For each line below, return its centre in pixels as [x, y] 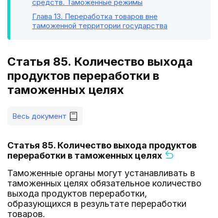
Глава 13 [46, 16]
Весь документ [39, 116]
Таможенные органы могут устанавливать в [101, 173]
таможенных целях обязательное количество [104, 183]
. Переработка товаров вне [109, 16]
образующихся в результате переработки [97, 204]
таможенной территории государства [100, 26]
